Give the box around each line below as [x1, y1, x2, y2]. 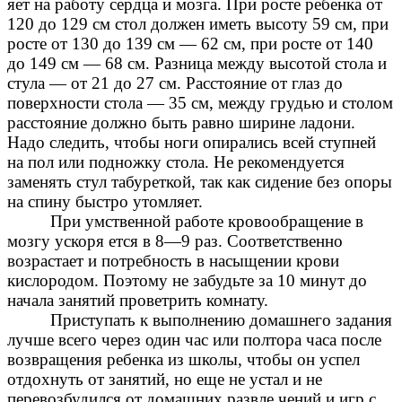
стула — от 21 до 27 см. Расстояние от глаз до [7, 74, 343, 93]
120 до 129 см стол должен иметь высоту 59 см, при [7, 14, 389, 34]
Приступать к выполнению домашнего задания [50, 310, 392, 330]
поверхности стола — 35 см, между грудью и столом [7, 93, 393, 113]
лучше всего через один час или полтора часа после [7, 330, 381, 350]
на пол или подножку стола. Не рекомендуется [7, 153, 345, 172]
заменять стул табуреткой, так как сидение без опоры [7, 172, 392, 192]
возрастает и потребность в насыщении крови [7, 251, 339, 271]
